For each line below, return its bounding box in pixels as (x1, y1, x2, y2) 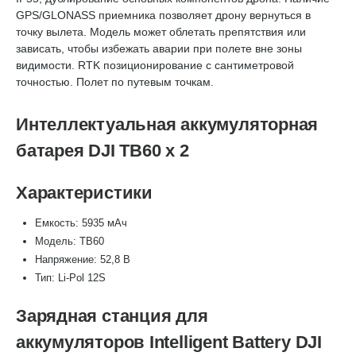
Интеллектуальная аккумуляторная (16, 114, 319, 134)
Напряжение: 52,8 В (35, 253, 130, 265)
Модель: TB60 (35, 235, 104, 247)
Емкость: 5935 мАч (35, 217, 127, 229)
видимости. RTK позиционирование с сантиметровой (16, 59, 294, 72)
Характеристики (16, 183, 153, 203)
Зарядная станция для (16, 306, 208, 326)
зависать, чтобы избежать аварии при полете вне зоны (16, 42, 302, 55)
